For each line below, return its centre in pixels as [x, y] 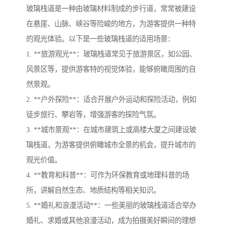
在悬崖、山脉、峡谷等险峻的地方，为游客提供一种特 [111, 24]
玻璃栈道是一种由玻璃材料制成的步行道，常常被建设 [111, 9]
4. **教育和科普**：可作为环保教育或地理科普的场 [108, 175]
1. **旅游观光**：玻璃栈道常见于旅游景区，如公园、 [111, 54]
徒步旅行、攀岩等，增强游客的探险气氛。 [93, 115]
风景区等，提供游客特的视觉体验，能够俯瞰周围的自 [111, 69]
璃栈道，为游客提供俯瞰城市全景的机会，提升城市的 [111, 145]
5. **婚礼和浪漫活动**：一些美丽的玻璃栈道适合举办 [111, 206]
